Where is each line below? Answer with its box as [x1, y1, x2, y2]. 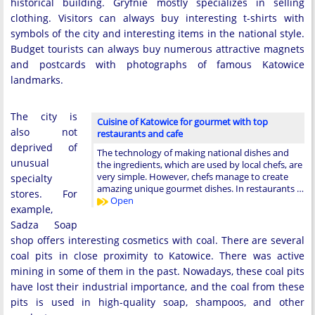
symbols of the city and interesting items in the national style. [11, 27, 304, 40]
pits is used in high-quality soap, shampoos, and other [11, 295, 304, 309]
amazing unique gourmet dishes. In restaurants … [97, 182, 304, 195]
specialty [11, 172, 52, 185]
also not [11, 125, 77, 139]
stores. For [11, 187, 77, 200]
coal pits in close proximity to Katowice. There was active [11, 249, 304, 262]
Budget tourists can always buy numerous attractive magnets [11, 42, 304, 56]
